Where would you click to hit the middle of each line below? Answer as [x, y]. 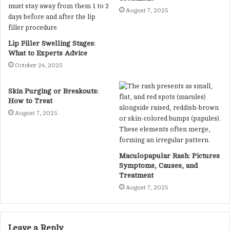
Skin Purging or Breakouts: [53, 91]
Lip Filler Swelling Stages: [52, 43]
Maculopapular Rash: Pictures [169, 156]
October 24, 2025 [39, 65]
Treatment [136, 175]
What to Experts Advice [48, 53]
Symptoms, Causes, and [158, 165]
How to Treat [30, 101]
